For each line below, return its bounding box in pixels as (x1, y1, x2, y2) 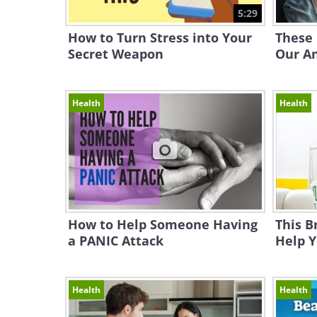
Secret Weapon (68, 45, 163, 62)
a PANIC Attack (68, 232, 163, 249)
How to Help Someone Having (68, 216, 258, 233)
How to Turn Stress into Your (68, 29, 252, 46)
